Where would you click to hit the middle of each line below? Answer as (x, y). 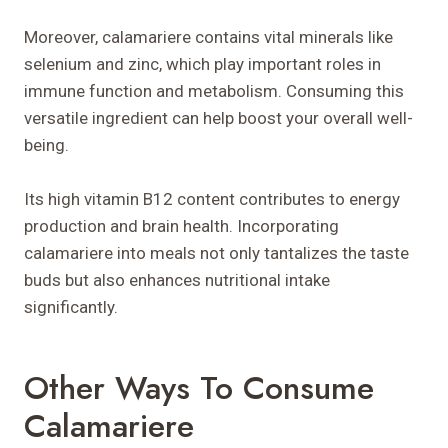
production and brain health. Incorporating (181, 225)
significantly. (71, 306)
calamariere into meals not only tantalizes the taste (216, 252)
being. (46, 144)
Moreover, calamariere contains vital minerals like (208, 36)
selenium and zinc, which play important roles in (202, 63)
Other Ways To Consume (199, 387)
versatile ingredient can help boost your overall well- (218, 117)
